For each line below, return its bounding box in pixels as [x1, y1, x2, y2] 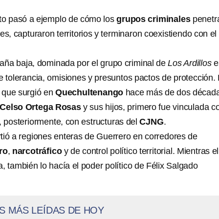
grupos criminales [116, 14, 191, 24]
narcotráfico [10, 146, 62, 156]
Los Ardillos [168, 58, 212, 68]
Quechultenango [55, 88, 126, 97]
